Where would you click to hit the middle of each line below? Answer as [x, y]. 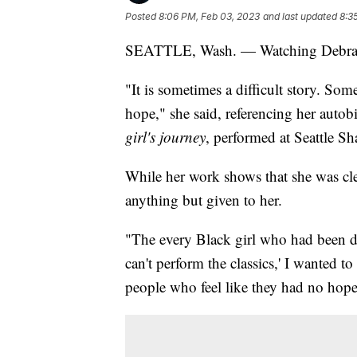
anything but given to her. [204, 199]
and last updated [300, 16]
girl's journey [165, 136]
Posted [142, 16]
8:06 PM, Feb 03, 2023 [209, 16]
